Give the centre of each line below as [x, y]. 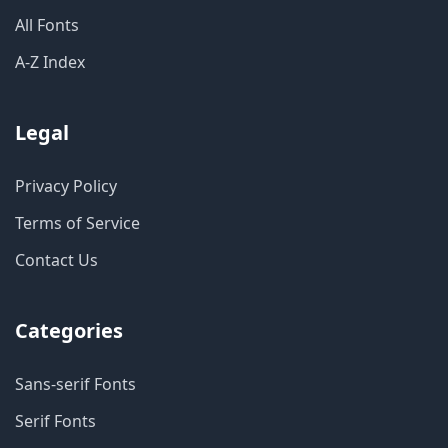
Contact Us [56, 260]
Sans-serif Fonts [75, 384]
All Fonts [47, 25]
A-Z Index [50, 62]
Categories [69, 330]
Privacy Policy [66, 186]
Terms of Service [77, 223]
